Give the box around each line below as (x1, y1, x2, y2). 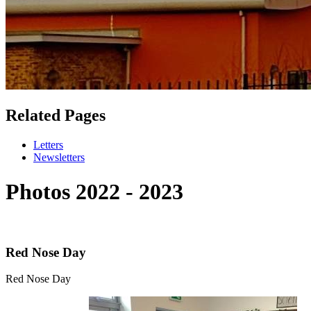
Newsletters (33, 151, 85, 164)
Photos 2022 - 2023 (6, 178, 183, 204)
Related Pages (6, 106, 106, 125)
